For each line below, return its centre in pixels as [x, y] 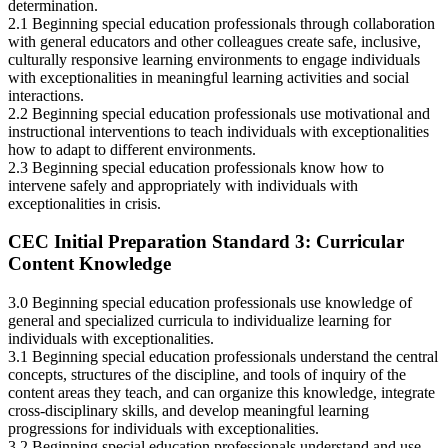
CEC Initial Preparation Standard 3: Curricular [206, 242]
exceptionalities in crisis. [84, 203]
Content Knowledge [89, 264]
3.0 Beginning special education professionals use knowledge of [210, 303]
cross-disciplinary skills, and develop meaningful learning [188, 411]
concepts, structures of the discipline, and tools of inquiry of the [207, 375]
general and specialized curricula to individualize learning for [199, 321]
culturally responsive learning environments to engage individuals [214, 59]
